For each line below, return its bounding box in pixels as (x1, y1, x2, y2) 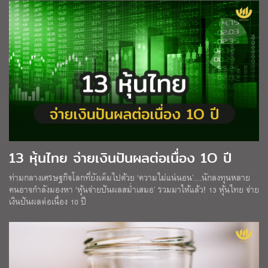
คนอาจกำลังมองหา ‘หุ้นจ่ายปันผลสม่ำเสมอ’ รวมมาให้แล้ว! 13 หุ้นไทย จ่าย (9, 182, 259, 197)
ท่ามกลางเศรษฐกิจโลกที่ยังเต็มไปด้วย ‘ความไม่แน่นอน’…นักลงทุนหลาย (9, 170, 250, 185)
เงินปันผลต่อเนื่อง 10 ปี (9, 194, 86, 209)
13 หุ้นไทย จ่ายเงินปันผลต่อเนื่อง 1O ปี (9, 148, 232, 169)
